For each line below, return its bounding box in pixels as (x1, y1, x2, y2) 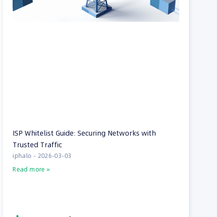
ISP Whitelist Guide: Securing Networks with (13, 128, 156, 138)
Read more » (13, 165, 50, 173)
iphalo (13, 151, 33, 160)
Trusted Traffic (13, 139, 62, 150)
